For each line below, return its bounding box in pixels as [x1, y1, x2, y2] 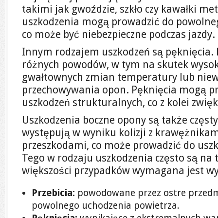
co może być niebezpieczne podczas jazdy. [22, 28, 215, 40]
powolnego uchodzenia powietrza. [32, 200, 180, 211]
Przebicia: [32, 187, 75, 199]
